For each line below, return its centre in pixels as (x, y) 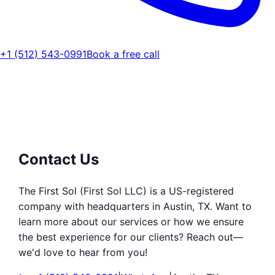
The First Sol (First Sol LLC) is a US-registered (126, 191)
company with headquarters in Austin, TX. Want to (135, 206)
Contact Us (59, 159)
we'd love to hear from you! (83, 252)
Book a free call (123, 54)
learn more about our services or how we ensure (131, 221)
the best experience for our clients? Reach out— (131, 237)
